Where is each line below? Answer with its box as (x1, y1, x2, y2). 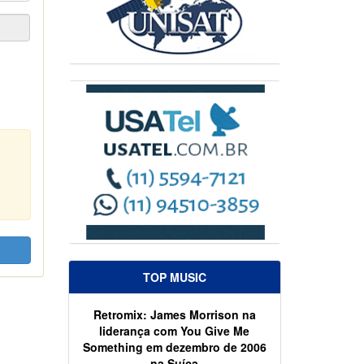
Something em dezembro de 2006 (82, 339, 266, 356)
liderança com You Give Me (99, 323, 249, 340)
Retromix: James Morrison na (93, 306, 256, 323)
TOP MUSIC (142, 269, 206, 286)
